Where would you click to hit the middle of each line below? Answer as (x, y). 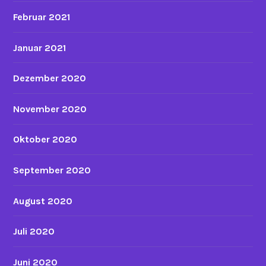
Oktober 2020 (45, 140)
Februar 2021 (42, 17)
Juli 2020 (34, 232)
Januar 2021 (40, 47)
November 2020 (50, 109)
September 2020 (52, 170)
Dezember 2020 (50, 78)
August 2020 (43, 201)
